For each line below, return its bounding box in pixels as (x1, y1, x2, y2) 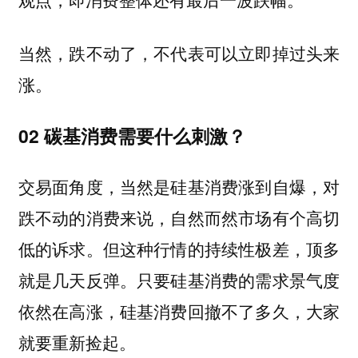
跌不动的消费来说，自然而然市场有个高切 (18, 205, 340, 230)
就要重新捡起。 (18, 330, 136, 355)
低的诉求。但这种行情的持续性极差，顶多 (18, 237, 340, 261)
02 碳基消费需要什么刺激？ (18, 121, 246, 149)
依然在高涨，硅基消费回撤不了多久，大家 (18, 299, 340, 324)
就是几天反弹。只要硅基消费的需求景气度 (18, 268, 340, 292)
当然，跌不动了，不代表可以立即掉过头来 (18, 41, 340, 66)
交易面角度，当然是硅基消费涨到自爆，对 (18, 174, 340, 199)
